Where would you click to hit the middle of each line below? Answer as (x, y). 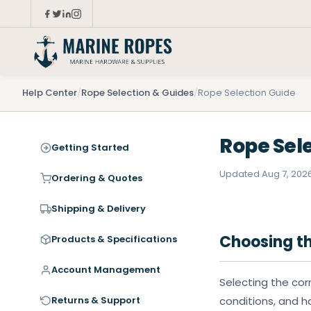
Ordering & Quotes (97, 178)
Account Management (106, 270)
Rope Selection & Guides (137, 93)
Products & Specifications (114, 239)
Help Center (50, 93)
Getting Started (90, 148)
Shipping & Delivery (99, 209)
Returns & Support (96, 300)
